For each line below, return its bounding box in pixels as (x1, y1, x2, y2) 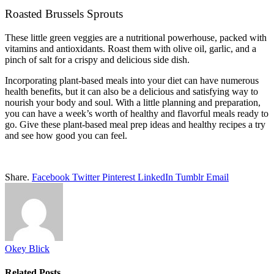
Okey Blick (5, 243, 50, 254)
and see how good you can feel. (5, 130, 127, 141)
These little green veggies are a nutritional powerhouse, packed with (5, 32, 267, 43)
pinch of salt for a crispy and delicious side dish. (5, 54, 190, 65)
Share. (5, 171, 29, 182)
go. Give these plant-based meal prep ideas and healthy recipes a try (5, 119, 265, 130)
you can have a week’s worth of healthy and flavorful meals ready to (5, 108, 268, 119)
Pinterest (102, 171, 135, 182)
